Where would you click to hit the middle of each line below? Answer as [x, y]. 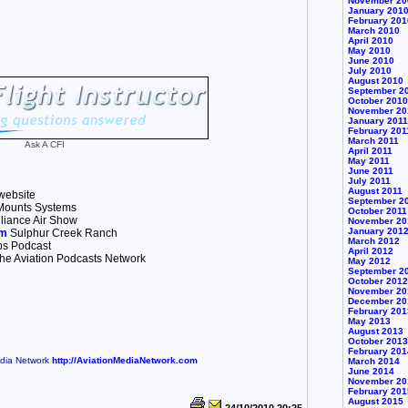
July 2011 [369, 181]
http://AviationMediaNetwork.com [124, 360]
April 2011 [370, 151]
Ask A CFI [44, 145]
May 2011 [368, 161]
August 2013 [375, 331]
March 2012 [373, 241]
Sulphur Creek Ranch [62, 234]
